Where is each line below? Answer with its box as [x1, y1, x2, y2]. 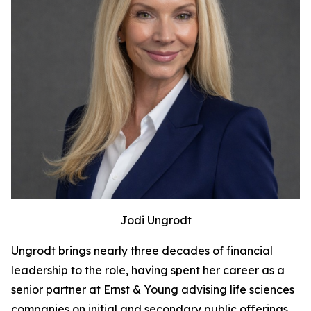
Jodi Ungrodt [119, 213, 192, 227]
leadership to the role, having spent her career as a [11, 263, 285, 277]
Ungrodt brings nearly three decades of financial [11, 244, 273, 258]
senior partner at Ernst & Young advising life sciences [11, 283, 294, 296]
